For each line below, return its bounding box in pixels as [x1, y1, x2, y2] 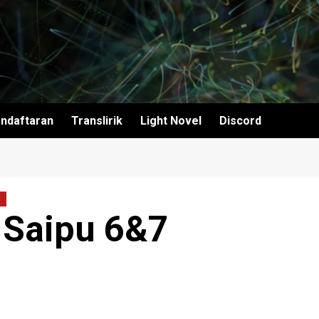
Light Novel [140, 114, 202, 127]
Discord [219, 114, 261, 127]
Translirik [71, 114, 122, 127]
